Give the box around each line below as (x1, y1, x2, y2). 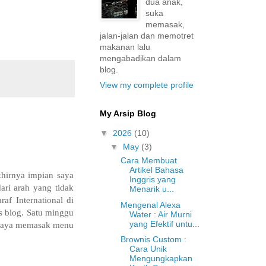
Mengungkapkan (129, 254, 192, 264)
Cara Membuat (120, 156, 177, 166)
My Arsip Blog (100, 108, 156, 118)
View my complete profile (100, 80, 194, 90)
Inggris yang (129, 175, 176, 185)
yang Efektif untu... (129, 218, 199, 229)
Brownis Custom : (120, 235, 186, 245)
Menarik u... (129, 184, 174, 194)
